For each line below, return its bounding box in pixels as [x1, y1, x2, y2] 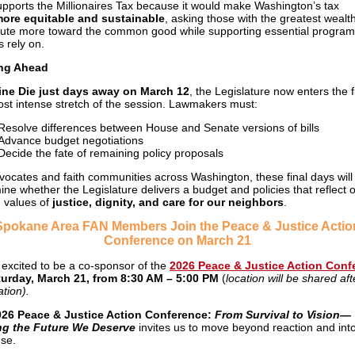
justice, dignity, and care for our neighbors [52, 196, 284, 208]
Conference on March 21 [104, 234, 251, 247]
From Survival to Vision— [215, 308, 351, 321]
